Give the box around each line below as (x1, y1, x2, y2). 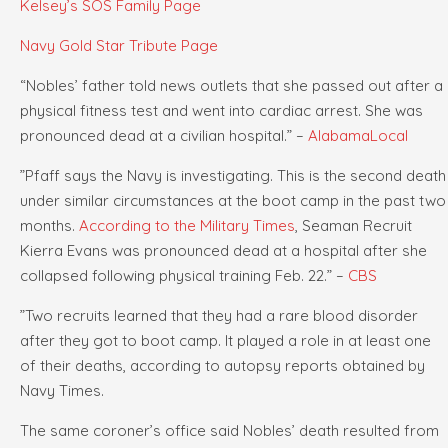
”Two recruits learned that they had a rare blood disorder (20, 306, 418, 326)
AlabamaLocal (308, 126, 408, 146)
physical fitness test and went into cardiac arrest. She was (20, 101, 423, 121)
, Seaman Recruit (295, 216, 412, 236)
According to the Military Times (79, 216, 295, 236)
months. (20, 216, 79, 236)
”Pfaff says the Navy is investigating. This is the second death (20, 166, 446, 186)
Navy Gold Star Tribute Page (20, 36, 218, 56)
